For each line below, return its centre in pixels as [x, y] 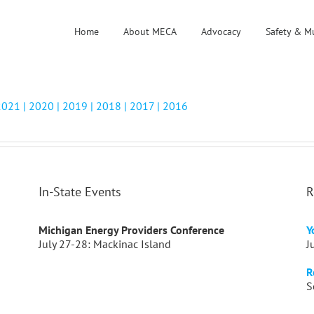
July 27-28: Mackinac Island [105, 244]
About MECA [150, 31]
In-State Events [80, 192]
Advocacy [221, 31]
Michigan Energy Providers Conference [132, 230]
